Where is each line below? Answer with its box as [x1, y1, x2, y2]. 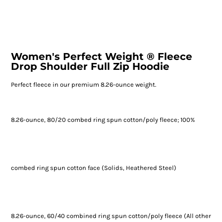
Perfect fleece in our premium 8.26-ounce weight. [10, 81, 156, 89]
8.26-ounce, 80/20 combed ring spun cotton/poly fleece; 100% [10, 116, 195, 124]
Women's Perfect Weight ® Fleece [10, 51, 192, 63]
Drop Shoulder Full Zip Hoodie [10, 60, 169, 73]
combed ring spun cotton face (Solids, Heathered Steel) [10, 164, 176, 172]
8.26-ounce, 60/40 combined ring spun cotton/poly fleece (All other [10, 212, 211, 220]
